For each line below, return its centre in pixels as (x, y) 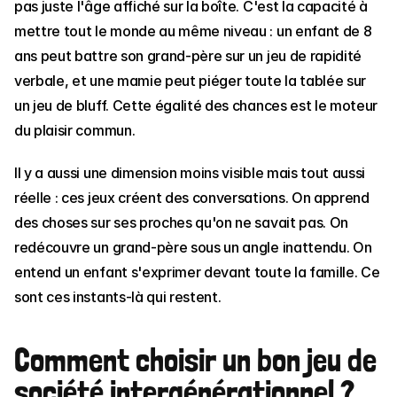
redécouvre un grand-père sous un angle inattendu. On (193, 247)
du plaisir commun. (75, 130)
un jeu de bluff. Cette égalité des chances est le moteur (196, 105)
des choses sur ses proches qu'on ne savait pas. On (181, 222)
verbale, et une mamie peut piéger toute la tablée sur (191, 81)
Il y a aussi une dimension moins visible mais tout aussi (190, 173)
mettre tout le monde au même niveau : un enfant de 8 (193, 31)
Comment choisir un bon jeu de (195, 360)
